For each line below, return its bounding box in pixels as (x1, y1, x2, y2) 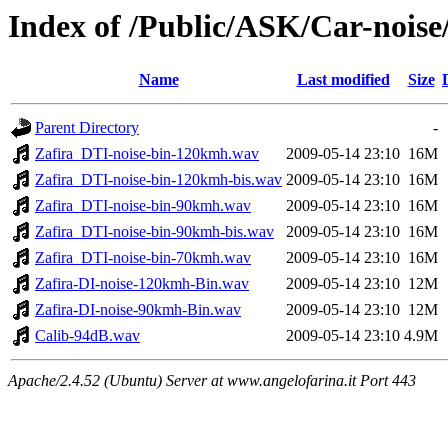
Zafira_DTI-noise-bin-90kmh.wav (35, 197, 251, 215)
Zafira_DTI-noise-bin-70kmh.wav (35, 249, 251, 267)
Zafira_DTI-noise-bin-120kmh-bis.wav (35, 171, 282, 189)
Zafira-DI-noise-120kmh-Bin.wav (35, 275, 249, 293)
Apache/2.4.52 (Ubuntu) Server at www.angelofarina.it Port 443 (8, 372, 416, 390)
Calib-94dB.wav (35, 327, 140, 345)
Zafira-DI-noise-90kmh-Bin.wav (35, 301, 241, 319)
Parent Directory (35, 119, 139, 137)
